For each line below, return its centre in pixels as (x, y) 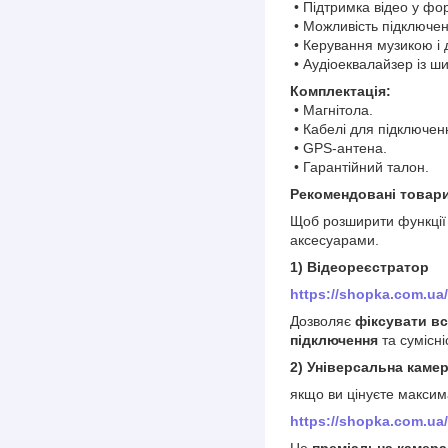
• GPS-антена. (338, 147)
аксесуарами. (334, 239)
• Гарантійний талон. (359, 166)
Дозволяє (322, 320)
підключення (334, 339)
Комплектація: (340, 90)
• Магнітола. (331, 109)
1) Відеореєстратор (359, 266)
